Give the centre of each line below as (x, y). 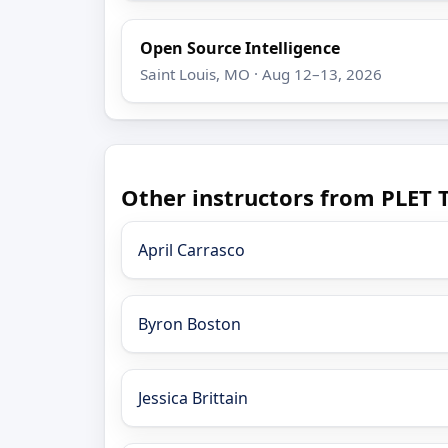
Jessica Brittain (193, 397)
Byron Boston (189, 323)
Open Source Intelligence (240, 47)
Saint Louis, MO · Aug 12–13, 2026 (261, 74)
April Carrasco (191, 249)
